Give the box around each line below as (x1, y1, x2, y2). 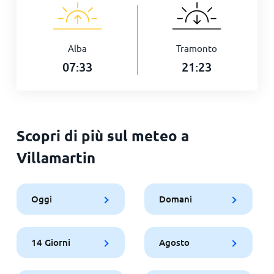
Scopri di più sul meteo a (16, 126, 189, 145)
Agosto (158, 236, 190, 248)
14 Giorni (31, 236, 70, 248)
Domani (158, 193, 192, 205)
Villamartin (16, 148, 95, 167)
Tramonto (176, 42, 218, 54)
